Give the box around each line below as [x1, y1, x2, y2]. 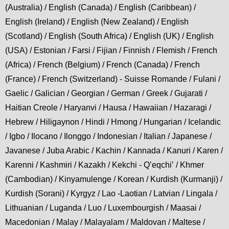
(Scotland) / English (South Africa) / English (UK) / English [5, 32, 214, 41]
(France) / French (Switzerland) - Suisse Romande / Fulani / [5, 75, 220, 84]
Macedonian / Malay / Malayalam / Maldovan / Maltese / [5, 218, 205, 227]
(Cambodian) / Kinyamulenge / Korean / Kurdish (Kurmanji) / [5, 175, 222, 184]
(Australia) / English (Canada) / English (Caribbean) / [5, 3, 196, 12]
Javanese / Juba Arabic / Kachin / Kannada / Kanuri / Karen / [5, 146, 223, 155]
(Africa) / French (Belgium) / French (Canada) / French [5, 60, 200, 70]
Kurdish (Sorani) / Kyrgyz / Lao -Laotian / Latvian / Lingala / [5, 189, 217, 198]
